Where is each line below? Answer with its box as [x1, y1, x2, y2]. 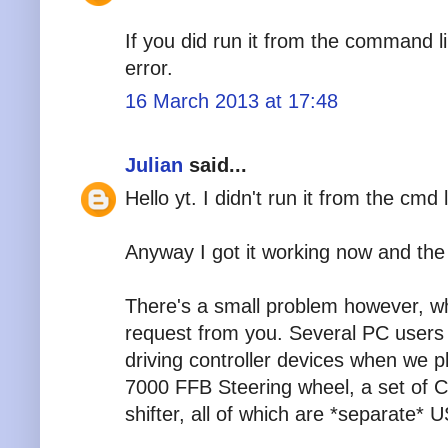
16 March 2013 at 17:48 [125, 89, 338, 112]
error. [125, 56, 173, 79]
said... [183, 153, 247, 176]
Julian [125, 153, 183, 176]
